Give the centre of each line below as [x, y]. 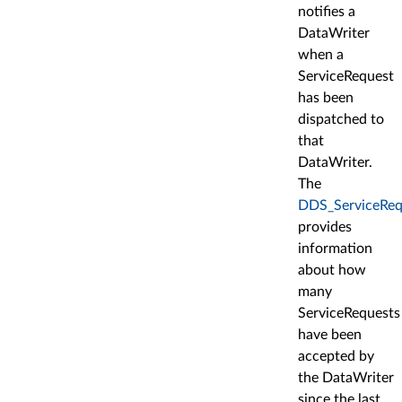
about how [332, 271]
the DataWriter [346, 378]
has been [326, 98]
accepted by [336, 357]
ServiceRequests [349, 314]
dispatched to [341, 120]
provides [325, 227]
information [335, 249]
